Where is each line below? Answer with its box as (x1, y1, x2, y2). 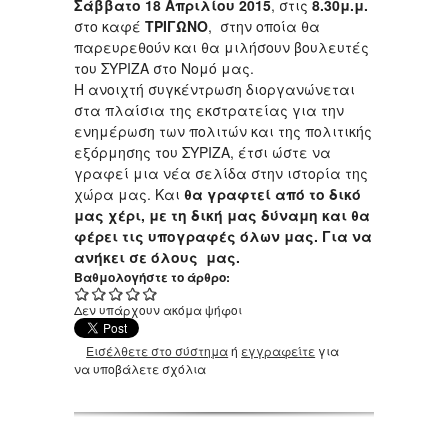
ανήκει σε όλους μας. (74, 247, 240, 268)
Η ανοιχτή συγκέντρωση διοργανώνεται (74, 79, 355, 100)
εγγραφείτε (241, 342, 316, 360)
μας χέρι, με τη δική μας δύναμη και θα (74, 205, 370, 226)
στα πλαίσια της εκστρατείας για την (74, 100, 344, 121)
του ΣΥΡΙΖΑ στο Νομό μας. (74, 58, 254, 79)
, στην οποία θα (208, 16, 320, 37)
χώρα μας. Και (74, 184, 184, 205)
